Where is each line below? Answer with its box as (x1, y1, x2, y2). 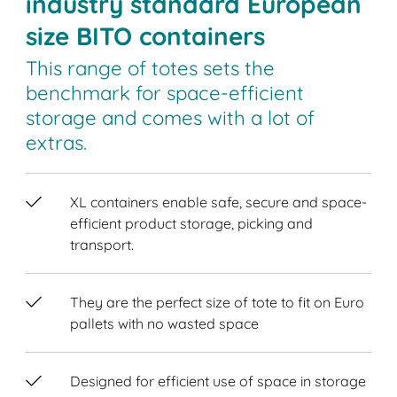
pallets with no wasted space (70, 315, 260, 333)
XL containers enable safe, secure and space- (70, 193, 368, 212)
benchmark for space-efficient (26, 81, 305, 106)
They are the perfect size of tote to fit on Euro (70, 293, 365, 312)
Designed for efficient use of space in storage (70, 372, 367, 391)
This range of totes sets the (26, 56, 276, 82)
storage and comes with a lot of (26, 105, 315, 131)
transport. (70, 236, 135, 254)
